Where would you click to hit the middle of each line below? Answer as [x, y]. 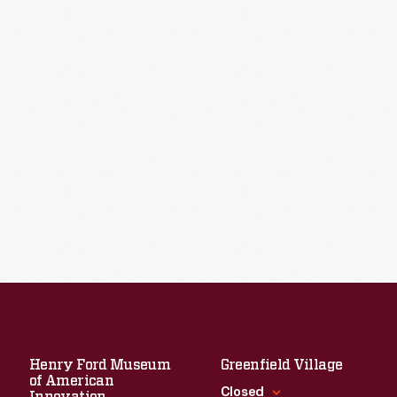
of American [71, 381]
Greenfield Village [281, 365]
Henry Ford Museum [100, 365]
